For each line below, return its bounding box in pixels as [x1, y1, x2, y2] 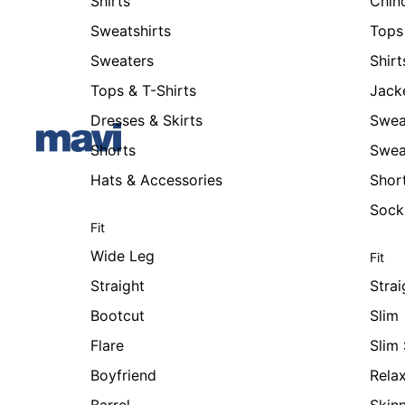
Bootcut [90, 306, 145, 325]
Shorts [90, 141, 136, 159]
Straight [90, 277, 145, 295]
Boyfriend [90, 366, 156, 384]
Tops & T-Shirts [90, 81, 196, 99]
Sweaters [90, 52, 154, 70]
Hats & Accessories [90, 171, 222, 189]
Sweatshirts [90, 22, 171, 40]
